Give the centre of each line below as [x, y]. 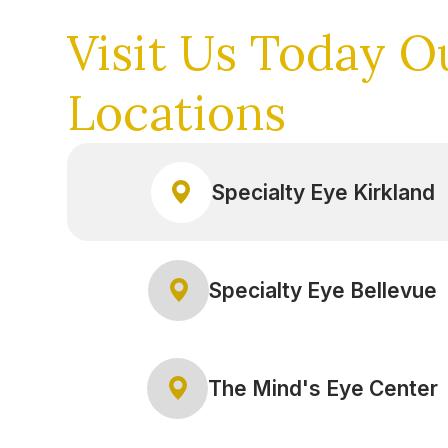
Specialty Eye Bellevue [323, 290]
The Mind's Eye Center [323, 388]
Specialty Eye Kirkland [323, 192]
